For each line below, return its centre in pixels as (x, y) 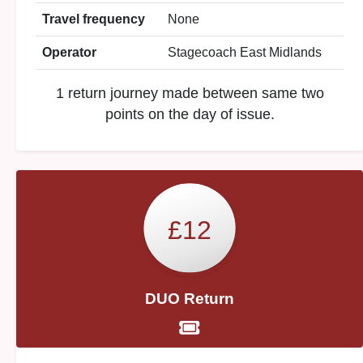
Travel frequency (94, 19)
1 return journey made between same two (190, 93)
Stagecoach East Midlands (245, 52)
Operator (69, 52)
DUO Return (190, 299)
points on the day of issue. (190, 114)
